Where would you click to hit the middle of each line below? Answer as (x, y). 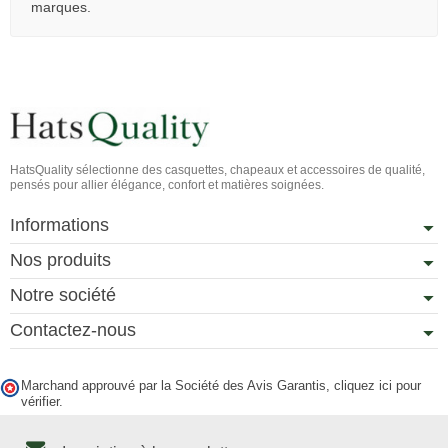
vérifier (40, 401)
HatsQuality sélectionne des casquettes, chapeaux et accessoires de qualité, (217, 169)
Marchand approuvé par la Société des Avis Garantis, (177, 385)
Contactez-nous (73, 329)
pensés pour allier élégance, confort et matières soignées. (167, 184)
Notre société (63, 294)
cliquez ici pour (377, 385)
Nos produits (60, 259)
